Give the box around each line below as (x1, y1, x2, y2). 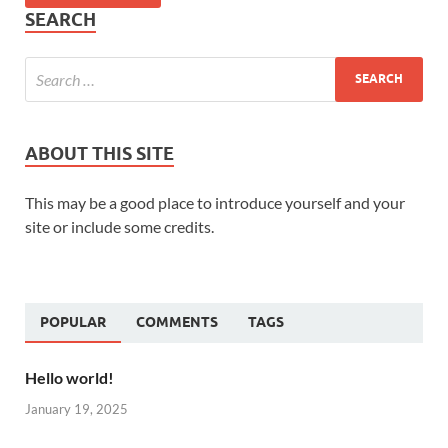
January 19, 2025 (25, 401, 128, 418)
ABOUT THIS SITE (25, 142, 174, 164)
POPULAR (40, 313, 106, 330)
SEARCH (25, 8, 96, 30)
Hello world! (25, 367, 114, 387)
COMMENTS (136, 313, 218, 330)
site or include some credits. (25, 216, 214, 236)
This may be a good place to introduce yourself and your (25, 192, 405, 212)
